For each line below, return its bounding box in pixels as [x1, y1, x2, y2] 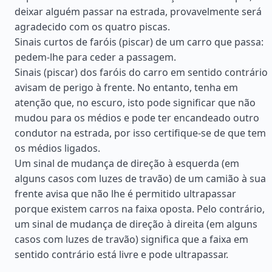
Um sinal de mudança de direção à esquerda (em [15, 157, 239, 170]
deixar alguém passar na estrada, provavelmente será [15, 5, 262, 18]
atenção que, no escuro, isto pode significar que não [15, 96, 256, 109]
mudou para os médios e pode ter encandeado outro [15, 111, 259, 124]
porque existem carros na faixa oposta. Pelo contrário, [15, 202, 265, 216]
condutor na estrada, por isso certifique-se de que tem [15, 126, 266, 140]
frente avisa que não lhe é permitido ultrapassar [15, 187, 236, 200]
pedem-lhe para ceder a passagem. [15, 50, 176, 64]
